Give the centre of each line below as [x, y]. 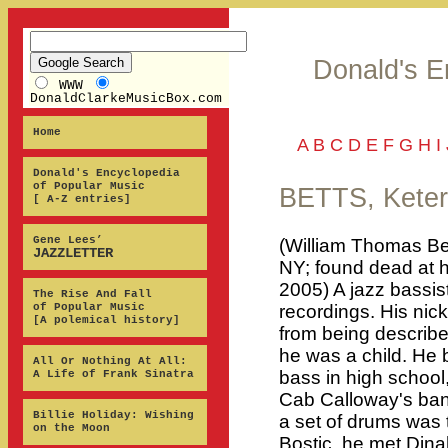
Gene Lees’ [68, 240]
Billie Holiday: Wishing [113, 415]
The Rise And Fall [92, 294]
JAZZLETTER [73, 253]
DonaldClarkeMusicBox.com [126, 98]
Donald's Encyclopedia [106, 173]
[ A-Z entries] [82, 199]
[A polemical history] [106, 320]
